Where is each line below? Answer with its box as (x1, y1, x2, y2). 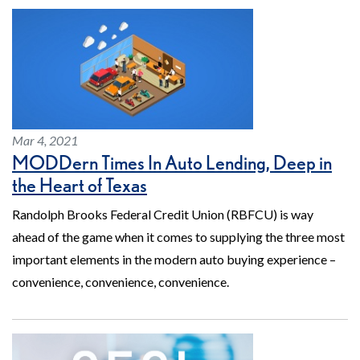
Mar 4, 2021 (12, 133, 78, 149)
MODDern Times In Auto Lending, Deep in (12, 151, 332, 175)
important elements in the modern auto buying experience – (12, 252, 336, 268)
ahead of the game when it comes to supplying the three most (12, 229, 345, 245)
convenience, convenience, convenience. (12, 274, 229, 290)
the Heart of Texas (12, 174, 147, 198)
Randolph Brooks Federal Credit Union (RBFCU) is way (12, 207, 313, 223)
